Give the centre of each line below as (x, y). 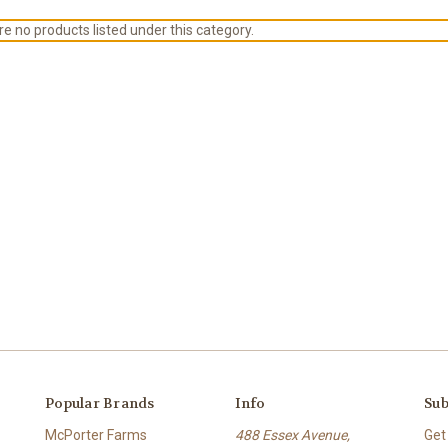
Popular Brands (100, 402)
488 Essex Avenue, (292, 434)
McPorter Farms (96, 434)
